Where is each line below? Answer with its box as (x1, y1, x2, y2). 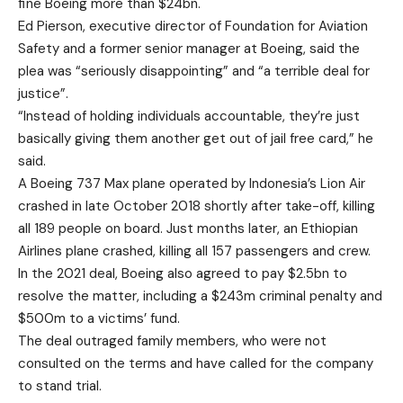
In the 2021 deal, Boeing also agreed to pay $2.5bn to (18, 264, 347, 282)
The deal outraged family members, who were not (18, 331, 327, 350)
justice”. (18, 84, 68, 103)
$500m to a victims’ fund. (18, 309, 180, 327)
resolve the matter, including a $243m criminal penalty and (18, 286, 382, 305)
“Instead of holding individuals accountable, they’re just (18, 106, 360, 125)
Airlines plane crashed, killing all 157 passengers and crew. (18, 241, 371, 260)
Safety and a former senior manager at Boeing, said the (18, 39, 360, 58)
